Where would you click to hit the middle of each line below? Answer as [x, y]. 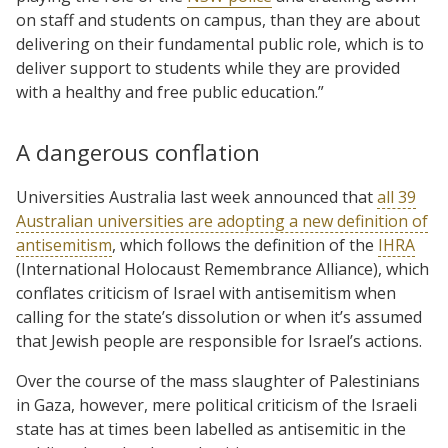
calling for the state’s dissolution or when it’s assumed [219, 316]
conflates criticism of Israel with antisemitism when [206, 292]
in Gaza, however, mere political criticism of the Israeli [216, 404]
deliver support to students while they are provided [208, 67]
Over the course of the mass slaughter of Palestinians [218, 380]
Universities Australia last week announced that [196, 196]
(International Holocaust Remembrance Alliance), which [222, 268]
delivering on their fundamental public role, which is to [220, 43]
